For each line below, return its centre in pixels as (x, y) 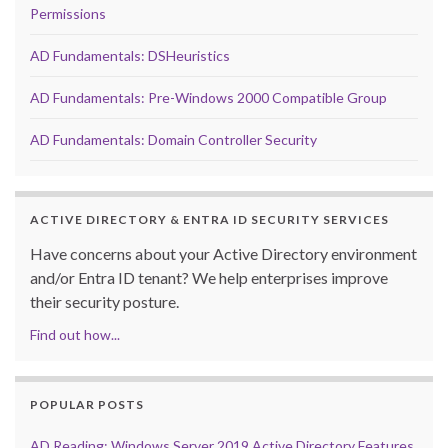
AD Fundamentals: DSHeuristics (130, 56)
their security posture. (104, 302)
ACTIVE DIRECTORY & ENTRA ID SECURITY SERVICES (209, 220)
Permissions (68, 14)
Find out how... (75, 335)
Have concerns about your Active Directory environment (223, 254)
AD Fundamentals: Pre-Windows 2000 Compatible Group (208, 98)
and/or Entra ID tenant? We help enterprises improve (209, 278)
